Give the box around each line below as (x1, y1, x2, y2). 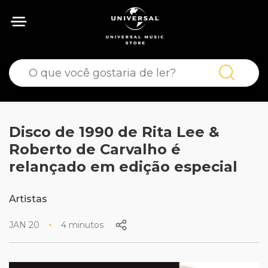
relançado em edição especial (9, 158, 237, 175)
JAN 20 (9, 220, 39, 230)
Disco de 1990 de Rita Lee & (9, 123, 220, 141)
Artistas (9, 193, 47, 205)
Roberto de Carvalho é (9, 141, 181, 158)
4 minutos (61, 220, 103, 230)
